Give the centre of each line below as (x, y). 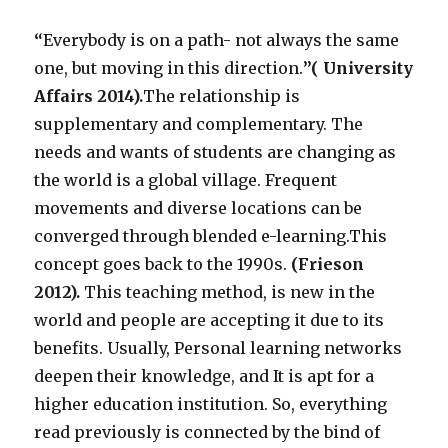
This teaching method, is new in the (230, 292)
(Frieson (326, 264)
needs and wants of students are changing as (215, 152)
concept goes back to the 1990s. (161, 264)
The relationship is (222, 96)
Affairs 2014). (89, 96)
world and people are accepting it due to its (209, 320)
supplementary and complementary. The (199, 124)
